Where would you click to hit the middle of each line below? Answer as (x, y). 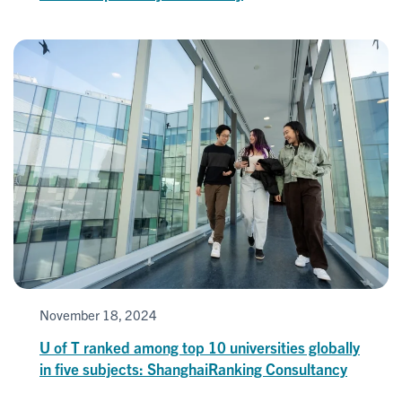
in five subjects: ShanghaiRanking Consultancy (193, 369)
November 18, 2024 (98, 315)
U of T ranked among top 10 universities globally (200, 347)
